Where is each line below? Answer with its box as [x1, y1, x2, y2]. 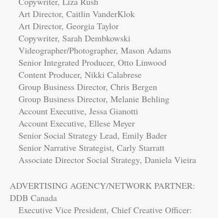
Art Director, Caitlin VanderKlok [10, 7, 135, 19]
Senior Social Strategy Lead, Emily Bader [10, 129, 167, 141]
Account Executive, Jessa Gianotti [10, 105, 138, 117]
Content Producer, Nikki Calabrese [10, 68, 142, 80]
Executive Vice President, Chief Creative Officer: [10, 203, 192, 216]
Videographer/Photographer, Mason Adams [10, 44, 171, 56]
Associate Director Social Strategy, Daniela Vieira [10, 153, 196, 165]
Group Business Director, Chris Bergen [10, 80, 157, 92]
